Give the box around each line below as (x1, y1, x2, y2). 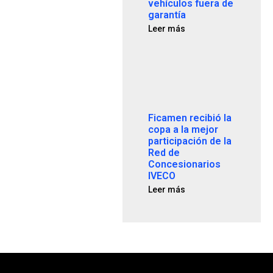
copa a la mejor (148, 124, 219, 136)
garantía (148, 9, 186, 21)
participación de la (148, 135, 232, 147)
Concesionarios (148, 158, 221, 171)
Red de (148, 147, 180, 159)
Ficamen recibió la (148, 112, 232, 124)
